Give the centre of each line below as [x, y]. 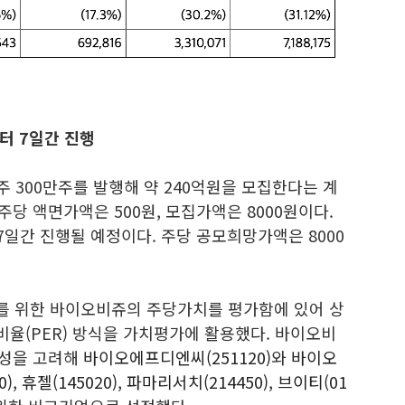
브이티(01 [312, 381]
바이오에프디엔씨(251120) [177, 357]
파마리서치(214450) [198, 381]
